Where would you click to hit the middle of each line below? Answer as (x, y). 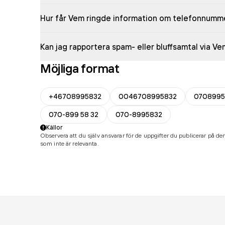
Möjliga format (80, 68)
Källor (54, 127)
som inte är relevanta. (70, 143)
